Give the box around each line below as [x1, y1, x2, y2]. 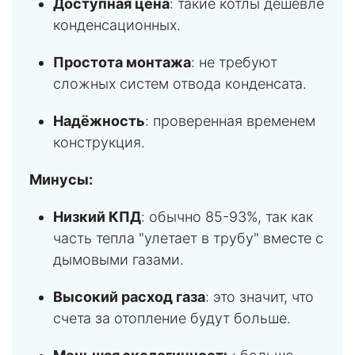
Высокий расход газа [53, 288, 205, 305]
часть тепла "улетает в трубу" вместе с [53, 229, 323, 246]
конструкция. [53, 133, 145, 151]
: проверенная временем [145, 112, 315, 129]
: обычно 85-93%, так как [141, 208, 313, 225]
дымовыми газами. [53, 250, 184, 268]
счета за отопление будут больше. [53, 309, 291, 326]
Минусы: [29, 170, 93, 188]
